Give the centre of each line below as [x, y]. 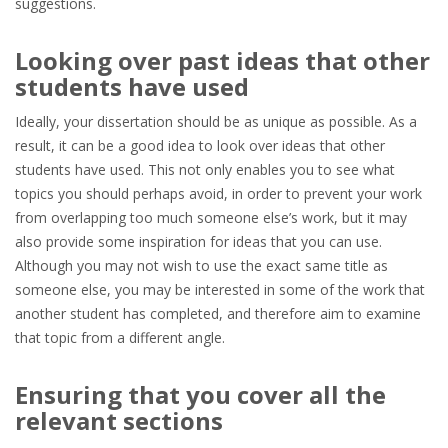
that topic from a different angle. [120, 337]
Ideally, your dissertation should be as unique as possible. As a [216, 121]
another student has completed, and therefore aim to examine [218, 313]
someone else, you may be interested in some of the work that [220, 289]
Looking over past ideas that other [222, 60]
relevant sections [119, 420]
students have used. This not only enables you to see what [205, 169]
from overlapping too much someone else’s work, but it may [211, 217]
